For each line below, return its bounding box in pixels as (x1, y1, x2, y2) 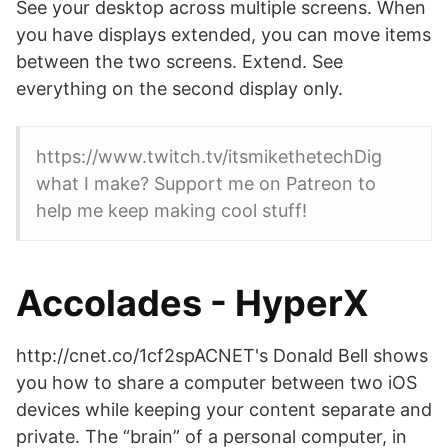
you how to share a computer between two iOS (16, 372, 417, 393)
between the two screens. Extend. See (16, 51, 343, 72)
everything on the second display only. (16, 78, 343, 99)
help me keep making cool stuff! (36, 200, 307, 221)
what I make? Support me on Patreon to (36, 173, 376, 194)
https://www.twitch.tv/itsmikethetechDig (36, 146, 382, 167)
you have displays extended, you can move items (16, 24, 431, 45)
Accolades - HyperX (16, 281, 369, 325)
